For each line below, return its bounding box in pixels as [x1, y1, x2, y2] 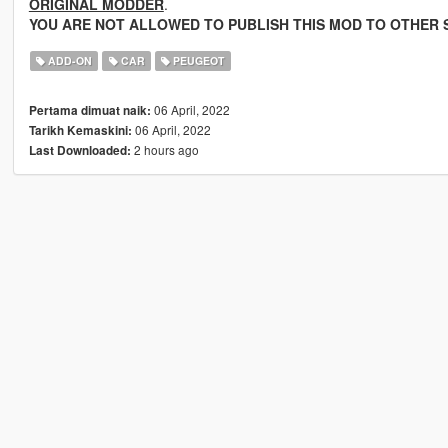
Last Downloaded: [28, 142, 131, 160]
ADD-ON [45, 53, 93, 69]
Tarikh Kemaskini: [28, 122, 132, 140]
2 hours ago [130, 141, 199, 159]
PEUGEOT [170, 53, 225, 69]
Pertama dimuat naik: [28, 102, 151, 120]
